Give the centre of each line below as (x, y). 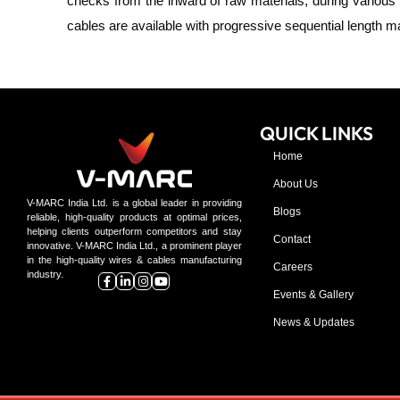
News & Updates (313, 323)
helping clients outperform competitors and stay (134, 232)
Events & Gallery (313, 295)
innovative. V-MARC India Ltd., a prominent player (134, 246)
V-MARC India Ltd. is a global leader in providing (134, 203)
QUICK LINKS (316, 133)
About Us (295, 184)
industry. (45, 275)
